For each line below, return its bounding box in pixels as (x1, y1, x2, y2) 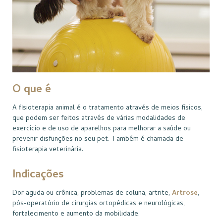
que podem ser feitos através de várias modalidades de (12, 113, 185, 125)
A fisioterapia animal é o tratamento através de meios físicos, (12, 103, 203, 114)
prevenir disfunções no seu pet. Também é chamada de (12, 134, 183, 146)
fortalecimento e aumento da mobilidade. (12, 209, 140, 221)
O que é (12, 81, 51, 100)
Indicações (12, 166, 64, 185)
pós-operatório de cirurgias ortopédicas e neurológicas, (12, 198, 185, 210)
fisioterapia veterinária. (12, 144, 83, 156)
